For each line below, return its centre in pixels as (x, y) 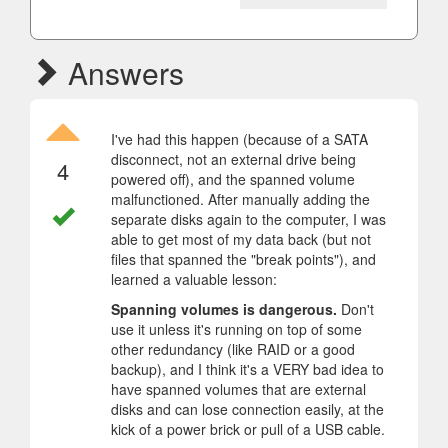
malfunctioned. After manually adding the (240, 199)
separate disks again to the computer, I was (248, 219)
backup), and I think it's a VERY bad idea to (247, 369)
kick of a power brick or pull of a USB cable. (248, 429)
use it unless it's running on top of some (236, 329)
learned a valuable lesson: (194, 279)
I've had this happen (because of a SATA (239, 139)
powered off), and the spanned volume (233, 179)
